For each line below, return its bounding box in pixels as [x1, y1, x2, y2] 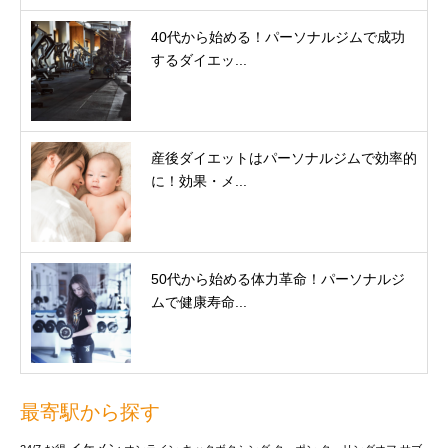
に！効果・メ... [151, 172, 247, 189]
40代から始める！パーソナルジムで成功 [151, 28, 405, 45]
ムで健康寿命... [151, 293, 247, 310]
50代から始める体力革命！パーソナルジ [151, 270, 405, 287]
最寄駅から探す [20, 400, 160, 423]
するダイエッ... [151, 51, 247, 68]
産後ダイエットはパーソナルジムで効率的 [151, 149, 417, 166]
